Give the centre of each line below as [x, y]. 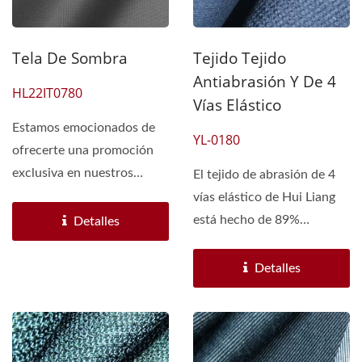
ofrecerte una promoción [83, 151]
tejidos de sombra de [71, 196]
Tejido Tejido [240, 59]
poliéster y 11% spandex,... [268, 243]
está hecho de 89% [246, 220]
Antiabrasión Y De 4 [265, 82]
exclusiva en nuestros [73, 173]
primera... [39, 219]
